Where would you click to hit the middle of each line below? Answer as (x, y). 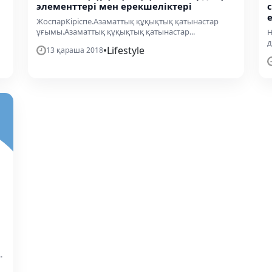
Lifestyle (126, 50)
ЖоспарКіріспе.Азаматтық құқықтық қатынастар (127, 21)
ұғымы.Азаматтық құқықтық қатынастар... (116, 31)
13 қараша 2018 (75, 50)
